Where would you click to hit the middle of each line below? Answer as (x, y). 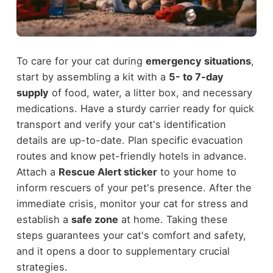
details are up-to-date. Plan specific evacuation (129, 140)
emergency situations (198, 61)
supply (32, 93)
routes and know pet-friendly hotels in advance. (131, 156)
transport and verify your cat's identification (121, 125)
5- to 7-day (196, 77)
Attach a (37, 172)
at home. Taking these (173, 220)
